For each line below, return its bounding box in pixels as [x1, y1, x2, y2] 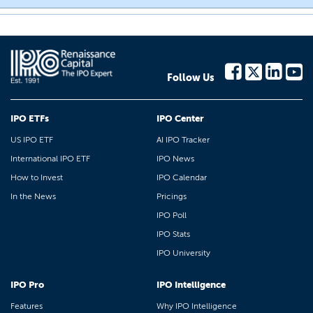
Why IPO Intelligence [156, 301, 237, 311]
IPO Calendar [156, 173, 207, 182]
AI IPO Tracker [156, 135, 210, 145]
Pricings [156, 191, 187, 201]
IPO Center [156, 113, 204, 124]
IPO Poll [156, 210, 187, 220]
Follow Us [167, 72, 214, 84]
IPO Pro [10, 279, 44, 290]
